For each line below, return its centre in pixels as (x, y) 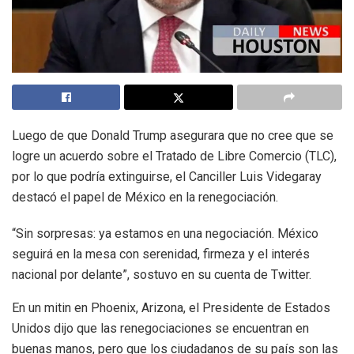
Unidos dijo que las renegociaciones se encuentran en (160, 329)
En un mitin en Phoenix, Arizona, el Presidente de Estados (171, 308)
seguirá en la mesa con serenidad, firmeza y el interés (161, 254)
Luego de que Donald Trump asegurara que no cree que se (173, 136)
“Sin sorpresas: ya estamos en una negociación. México (165, 234)
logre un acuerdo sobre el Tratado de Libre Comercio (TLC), (174, 156)
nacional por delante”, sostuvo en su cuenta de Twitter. (162, 275)
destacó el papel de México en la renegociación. (145, 198)
